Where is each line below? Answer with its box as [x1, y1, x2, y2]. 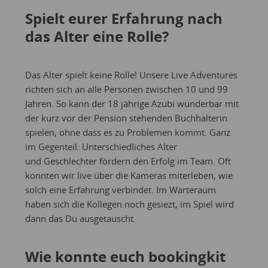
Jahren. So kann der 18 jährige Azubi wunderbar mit [25, 97, 239, 109]
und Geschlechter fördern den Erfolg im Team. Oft [25, 154, 231, 167]
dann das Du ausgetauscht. [25, 212, 136, 224]
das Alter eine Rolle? [25, 26, 169, 46]
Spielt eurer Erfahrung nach [25, 8, 223, 28]
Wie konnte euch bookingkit [25, 246, 226, 266]
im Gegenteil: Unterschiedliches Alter [25, 140, 177, 153]
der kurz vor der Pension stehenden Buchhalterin [25, 111, 227, 124]
